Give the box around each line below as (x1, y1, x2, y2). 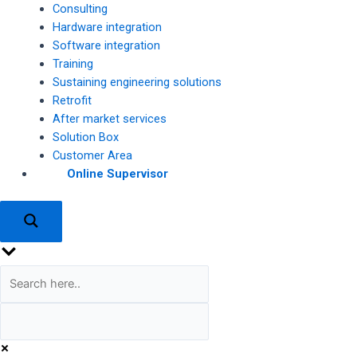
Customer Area (52, 148, 132, 163)
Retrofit (52, 93, 92, 108)
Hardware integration (52, 20, 162, 34)
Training (52, 57, 93, 71)
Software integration (52, 38, 160, 53)
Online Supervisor (66, 167, 168, 181)
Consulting (52, 2, 108, 16)
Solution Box (52, 130, 119, 144)
